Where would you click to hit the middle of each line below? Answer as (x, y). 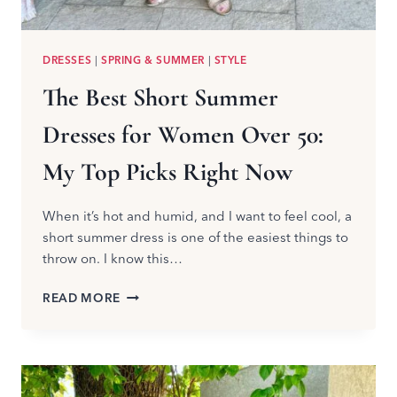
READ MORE (82, 298)
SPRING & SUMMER (152, 60)
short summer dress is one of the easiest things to (195, 237)
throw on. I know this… (113, 259)
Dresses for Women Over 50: (183, 135)
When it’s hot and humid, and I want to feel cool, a (197, 216)
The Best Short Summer (160, 98)
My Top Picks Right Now (167, 172)
